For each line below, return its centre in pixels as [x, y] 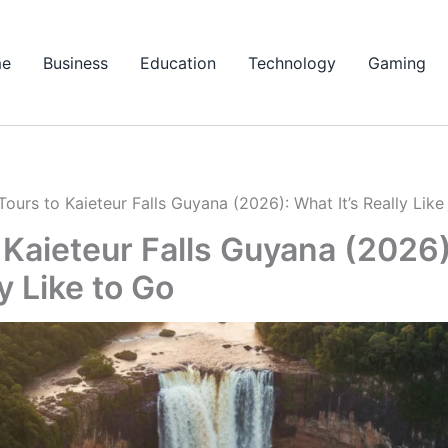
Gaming [397, 62]
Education [178, 62]
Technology [292, 62]
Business [75, 62]
